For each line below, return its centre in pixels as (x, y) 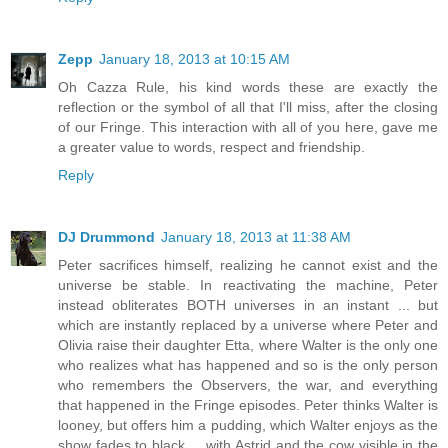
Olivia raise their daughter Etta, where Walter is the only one (248, 345)
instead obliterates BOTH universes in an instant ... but (248, 305)
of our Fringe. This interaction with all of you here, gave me (248, 127)
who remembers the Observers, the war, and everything (248, 385)
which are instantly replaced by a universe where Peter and (248, 325)
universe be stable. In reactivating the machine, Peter (248, 285)
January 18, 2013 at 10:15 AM (194, 59)
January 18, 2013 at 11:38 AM (256, 237)
